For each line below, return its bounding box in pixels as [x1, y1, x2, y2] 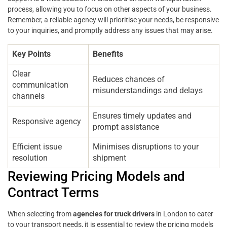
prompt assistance [93, 122, 159, 132]
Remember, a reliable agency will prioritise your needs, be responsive [8, 16, 219, 24]
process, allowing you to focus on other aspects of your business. [8, 5, 212, 14]
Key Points [12, 49, 51, 59]
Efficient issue [12, 142, 62, 152]
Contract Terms [8, 185, 99, 201]
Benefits [93, 49, 123, 59]
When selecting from [8, 210, 73, 218]
